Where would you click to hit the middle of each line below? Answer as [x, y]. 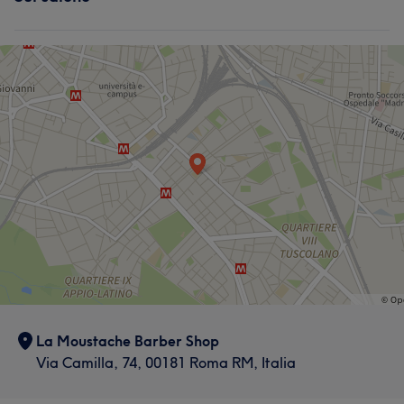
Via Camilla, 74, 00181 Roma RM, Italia [166, 363]
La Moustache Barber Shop [128, 341]
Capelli [147, 11]
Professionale [65, 32]
